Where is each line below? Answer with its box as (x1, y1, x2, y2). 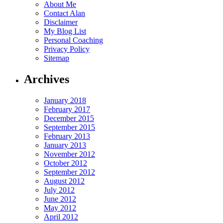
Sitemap (44, 54, 69, 63)
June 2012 (44, 195, 76, 204)
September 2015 (44, 123, 95, 132)
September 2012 (44, 168, 95, 177)
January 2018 (44, 96, 86, 105)
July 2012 (44, 186, 75, 195)
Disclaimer (44, 18, 78, 27)
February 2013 (44, 132, 90, 141)
